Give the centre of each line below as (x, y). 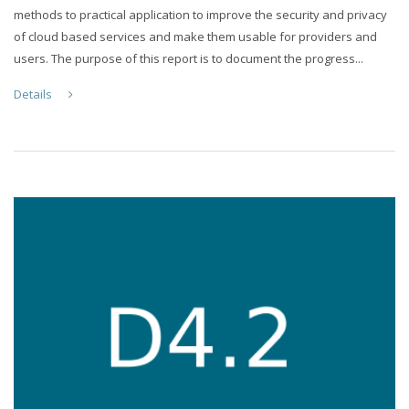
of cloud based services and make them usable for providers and (195, 37)
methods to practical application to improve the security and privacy (200, 15)
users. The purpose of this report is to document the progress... (189, 59)
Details (34, 94)
